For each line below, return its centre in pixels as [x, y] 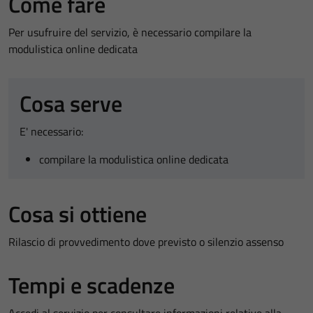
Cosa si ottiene [78, 214]
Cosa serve [71, 103]
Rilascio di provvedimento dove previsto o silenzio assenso [146, 242]
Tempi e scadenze [92, 285]
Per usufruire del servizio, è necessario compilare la [130, 32]
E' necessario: [51, 131]
